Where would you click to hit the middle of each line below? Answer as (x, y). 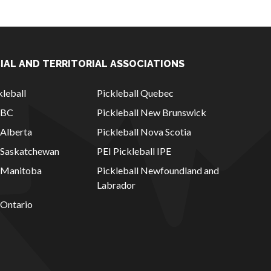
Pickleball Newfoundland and (158, 170)
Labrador (116, 185)
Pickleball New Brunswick (152, 112)
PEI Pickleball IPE (134, 151)
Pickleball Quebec (135, 93)
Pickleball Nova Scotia (144, 132)
